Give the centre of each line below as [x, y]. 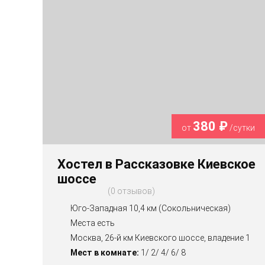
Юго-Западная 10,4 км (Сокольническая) [151, 209]
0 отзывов [131, 191]
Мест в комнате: [105, 253]
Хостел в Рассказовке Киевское [156, 164]
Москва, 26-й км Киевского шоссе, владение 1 [160, 238]
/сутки [242, 128]
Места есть [93, 223]
